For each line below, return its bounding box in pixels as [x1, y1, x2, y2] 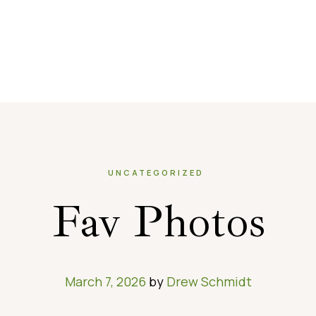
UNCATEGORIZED [108, 166, 205, 178]
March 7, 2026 [64, 273, 146, 291]
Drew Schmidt [166, 273, 252, 291]
